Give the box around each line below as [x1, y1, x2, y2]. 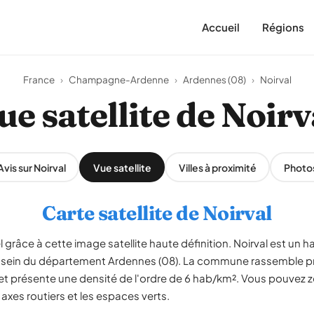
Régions [262, 20, 304, 34]
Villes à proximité [178, 161, 257, 174]
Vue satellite [93, 161, 151, 174]
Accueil [202, 20, 240, 34]
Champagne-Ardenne [68, 74, 169, 86]
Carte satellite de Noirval [42, 201, 272, 225]
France [22, 74, 55, 86]
